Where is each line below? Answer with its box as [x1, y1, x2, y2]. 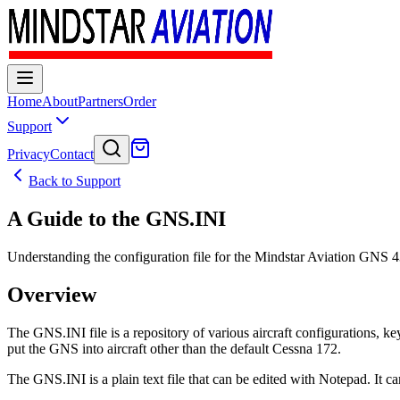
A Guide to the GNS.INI [7, 206, 226, 230]
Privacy [7, 146, 50, 162]
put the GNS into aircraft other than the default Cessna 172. [7, 340, 341, 356]
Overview [7, 282, 96, 306]
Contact [50, 146, 94, 162]
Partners [78, 94, 123, 109]
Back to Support [29, 173, 121, 188]
